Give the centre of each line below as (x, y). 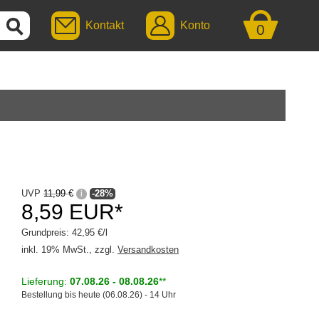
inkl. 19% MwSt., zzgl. (69, 250)
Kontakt (105, 25)
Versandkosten (148, 250)
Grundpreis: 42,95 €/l (64, 232)
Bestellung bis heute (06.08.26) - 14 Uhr (99, 295)
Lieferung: (46, 281)
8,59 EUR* (72, 212)
